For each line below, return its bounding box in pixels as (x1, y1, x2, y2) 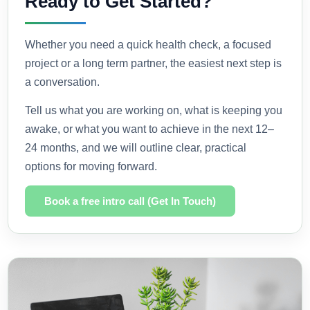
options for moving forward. (25, 160, 158, 172)
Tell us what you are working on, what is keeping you (25, 104, 283, 116)
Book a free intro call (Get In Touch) (44, 194, 217, 207)
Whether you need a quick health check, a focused (25, 38, 272, 51)
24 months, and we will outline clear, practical (25, 141, 247, 154)
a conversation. (25, 75, 100, 88)
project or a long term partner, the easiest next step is (25, 57, 282, 69)
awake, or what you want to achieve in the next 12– (25, 122, 275, 135)
